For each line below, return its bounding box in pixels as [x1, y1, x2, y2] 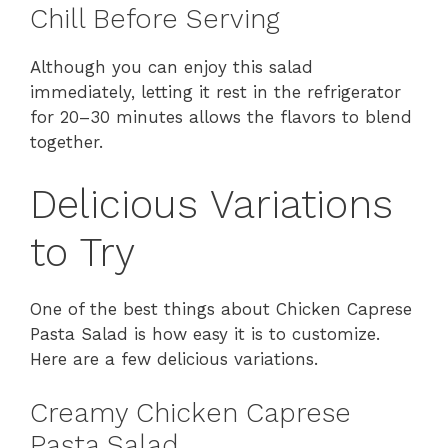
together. [30, 132, 103, 153]
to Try [30, 228, 135, 276]
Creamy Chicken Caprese [30, 397, 351, 430]
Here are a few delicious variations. [30, 348, 318, 369]
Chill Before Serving [30, 3, 280, 36]
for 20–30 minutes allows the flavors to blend [30, 107, 412, 128]
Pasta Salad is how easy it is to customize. [30, 323, 380, 344]
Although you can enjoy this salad [30, 57, 313, 78]
